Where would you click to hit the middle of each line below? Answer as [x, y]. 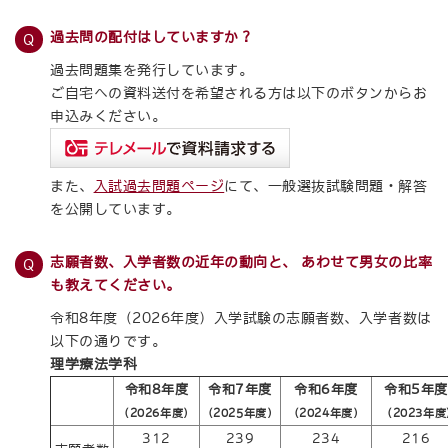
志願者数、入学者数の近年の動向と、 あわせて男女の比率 [241, 262]
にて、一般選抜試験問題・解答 [326, 186]
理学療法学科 [94, 364]
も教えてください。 [115, 285]
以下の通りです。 [108, 341]
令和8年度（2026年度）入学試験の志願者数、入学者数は [241, 318]
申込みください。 [108, 116]
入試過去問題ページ [159, 186]
